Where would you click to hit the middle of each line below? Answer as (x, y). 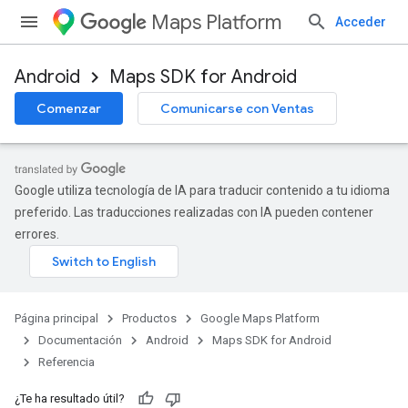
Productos (149, 318)
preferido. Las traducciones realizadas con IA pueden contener (194, 212)
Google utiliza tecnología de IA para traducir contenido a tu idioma (202, 190)
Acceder (361, 22)
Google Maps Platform (260, 318)
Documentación (80, 340)
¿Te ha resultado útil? (70, 398)
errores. (37, 234)
